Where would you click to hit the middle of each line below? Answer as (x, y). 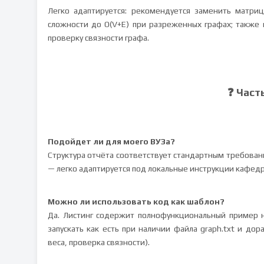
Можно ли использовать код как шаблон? (136, 202)
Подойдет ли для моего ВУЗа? (111, 141)
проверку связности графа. (98, 38)
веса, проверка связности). (99, 242)
